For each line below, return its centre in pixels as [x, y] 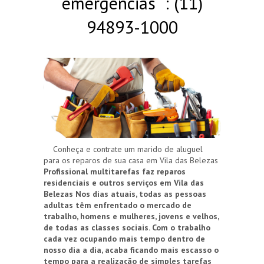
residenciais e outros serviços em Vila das [124, 183]
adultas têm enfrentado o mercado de [118, 205]
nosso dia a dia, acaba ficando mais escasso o [131, 250]
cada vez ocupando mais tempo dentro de [124, 239]
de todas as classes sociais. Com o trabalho [127, 228]
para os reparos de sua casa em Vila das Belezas [131, 161]
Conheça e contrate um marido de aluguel [123, 149]
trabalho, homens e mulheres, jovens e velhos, [131, 217]
